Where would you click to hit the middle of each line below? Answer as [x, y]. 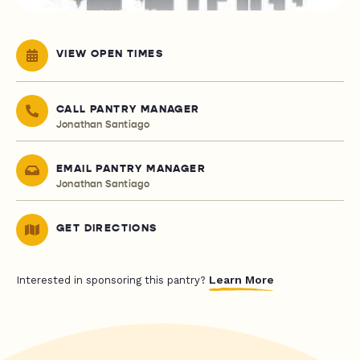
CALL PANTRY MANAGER [128, 110]
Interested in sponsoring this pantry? [112, 280]
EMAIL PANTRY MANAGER [131, 169]
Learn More [241, 280]
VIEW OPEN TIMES [110, 54]
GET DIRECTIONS [107, 229]
